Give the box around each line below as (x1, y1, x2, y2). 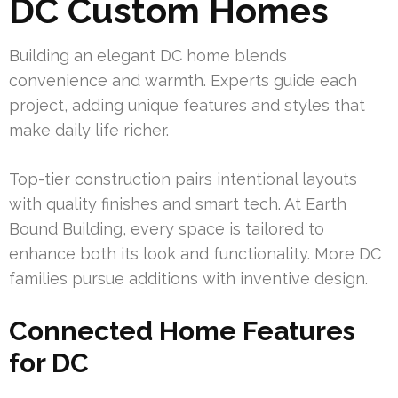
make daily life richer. (9, 121, 169, 140)
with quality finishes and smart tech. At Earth (9, 195, 346, 214)
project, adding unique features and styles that (9, 96, 365, 115)
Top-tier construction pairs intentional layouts (9, 170, 357, 189)
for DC (9, 347, 89, 379)
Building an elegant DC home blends (9, 46, 287, 66)
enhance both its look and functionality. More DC (9, 244, 381, 264)
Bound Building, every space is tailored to (9, 219, 324, 239)
